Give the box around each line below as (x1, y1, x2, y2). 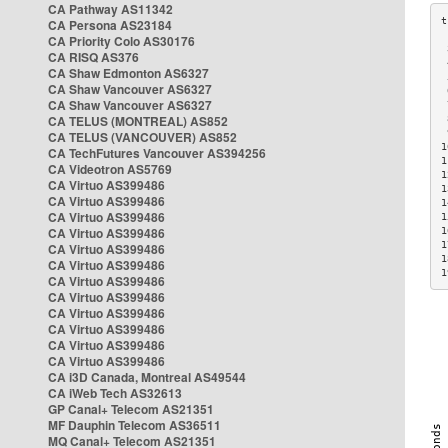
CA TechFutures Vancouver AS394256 (48, 144, 266, 162)
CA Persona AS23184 (48, 16, 172, 34)
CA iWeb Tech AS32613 (48, 384, 182, 402)
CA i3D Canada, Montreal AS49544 (48, 368, 246, 386)
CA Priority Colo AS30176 (48, 32, 195, 50)
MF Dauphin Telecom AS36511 (48, 416, 221, 434)
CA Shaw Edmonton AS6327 (48, 64, 209, 82)
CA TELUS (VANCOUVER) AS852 (48, 128, 237, 146)
